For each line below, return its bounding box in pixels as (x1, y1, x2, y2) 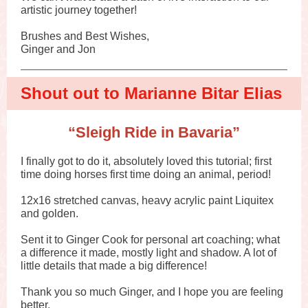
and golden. (21, 208, 78, 219)
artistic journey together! (21, 4, 137, 16)
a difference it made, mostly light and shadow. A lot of (21, 247, 276, 258)
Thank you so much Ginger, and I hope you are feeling (21, 286, 283, 298)
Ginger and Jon (21, 43, 96, 55)
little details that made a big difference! (21, 260, 207, 272)
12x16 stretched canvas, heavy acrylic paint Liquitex (21, 195, 274, 206)
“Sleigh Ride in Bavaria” (68, 124, 240, 141)
